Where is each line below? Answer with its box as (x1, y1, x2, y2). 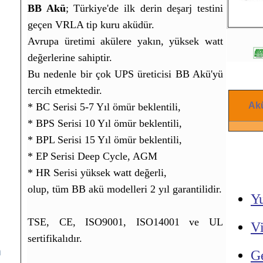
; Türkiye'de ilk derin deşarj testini (65, 2, 224, 15)
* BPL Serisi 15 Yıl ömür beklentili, (28, 134, 182, 146)
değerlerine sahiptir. (28, 52, 112, 64)
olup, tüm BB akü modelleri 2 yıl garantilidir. (28, 183, 222, 195)
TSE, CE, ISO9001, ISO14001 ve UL (28, 216, 223, 228)
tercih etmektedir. (28, 85, 102, 97)
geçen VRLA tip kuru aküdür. (28, 19, 154, 31)
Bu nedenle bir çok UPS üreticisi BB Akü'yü (28, 68, 223, 80)
